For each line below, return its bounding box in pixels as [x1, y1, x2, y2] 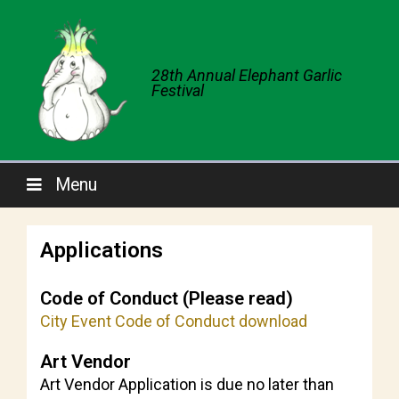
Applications [40, 237, 163, 263]
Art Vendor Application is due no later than [40, 375, 334, 394]
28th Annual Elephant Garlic [151, 66, 342, 85]
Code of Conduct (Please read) [40, 288, 293, 309]
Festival [151, 81, 204, 101]
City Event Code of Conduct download [40, 312, 307, 330]
